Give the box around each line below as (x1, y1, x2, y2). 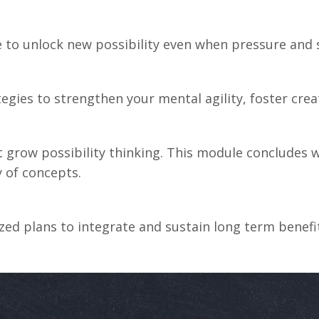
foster (250, 89, 291, 107)
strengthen (54, 89, 127, 107)
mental (158, 89, 205, 107)
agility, (205, 89, 250, 107)
